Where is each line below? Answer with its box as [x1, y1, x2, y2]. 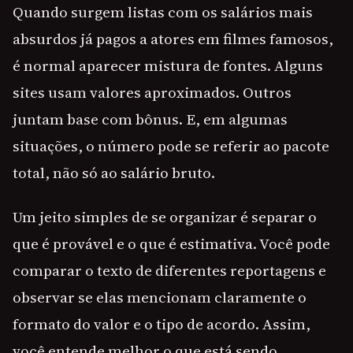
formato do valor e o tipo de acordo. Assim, [13, 314, 310, 335]
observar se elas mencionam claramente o [13, 287, 307, 308]
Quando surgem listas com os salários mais [13, 2, 313, 23]
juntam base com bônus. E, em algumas [13, 109, 288, 130]
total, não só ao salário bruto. [13, 162, 215, 184]
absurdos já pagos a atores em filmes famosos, [13, 28, 333, 50]
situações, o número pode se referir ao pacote [13, 136, 329, 157]
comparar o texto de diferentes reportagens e [13, 260, 326, 281]
